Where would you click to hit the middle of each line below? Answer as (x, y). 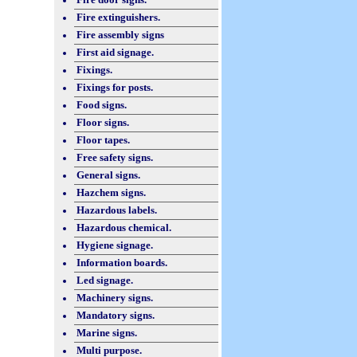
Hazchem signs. (111, 192)
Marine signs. (107, 333)
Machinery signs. (115, 298)
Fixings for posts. (115, 87)
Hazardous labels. (117, 210)
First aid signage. (115, 52)
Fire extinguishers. (118, 17)
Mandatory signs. (116, 315)
